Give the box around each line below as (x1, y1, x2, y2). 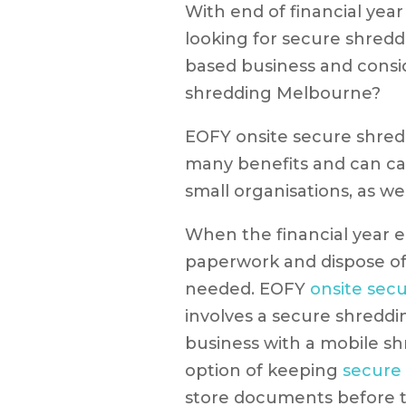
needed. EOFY (185, 279, 311, 300)
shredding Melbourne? (185, 83, 382, 104)
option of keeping (185, 361, 343, 382)
